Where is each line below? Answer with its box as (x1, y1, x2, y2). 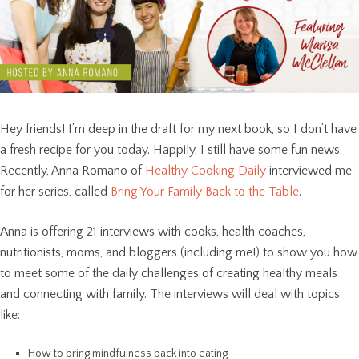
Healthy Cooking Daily (145, 163, 266, 179)
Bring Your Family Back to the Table (111, 184, 299, 200)
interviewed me (266, 163, 352, 179)
